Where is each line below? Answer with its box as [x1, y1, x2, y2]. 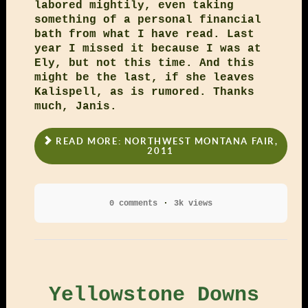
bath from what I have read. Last [34, 27, 254, 41]
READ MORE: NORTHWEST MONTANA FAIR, [52, 135, 278, 146]
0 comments [109, 198, 157, 208]
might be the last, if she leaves [34, 71, 254, 84]
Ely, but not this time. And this [34, 56, 254, 69]
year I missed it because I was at [34, 42, 261, 55]
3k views [173, 198, 212, 208]
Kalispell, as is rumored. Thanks [34, 85, 254, 98]
